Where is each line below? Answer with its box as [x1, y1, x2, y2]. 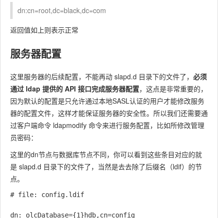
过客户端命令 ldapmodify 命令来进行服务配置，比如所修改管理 [10, 120, 204, 130]
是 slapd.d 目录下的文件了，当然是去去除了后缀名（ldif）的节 [10, 161, 202, 171]
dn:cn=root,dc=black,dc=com [18, 5, 106, 15]
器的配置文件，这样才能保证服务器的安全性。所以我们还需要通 [10, 108, 208, 118]
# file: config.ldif [10, 190, 84, 199]
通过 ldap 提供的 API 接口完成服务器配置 [10, 83, 139, 93]
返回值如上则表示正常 [10, 24, 78, 35]
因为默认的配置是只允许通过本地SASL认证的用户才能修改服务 [10, 95, 204, 106]
